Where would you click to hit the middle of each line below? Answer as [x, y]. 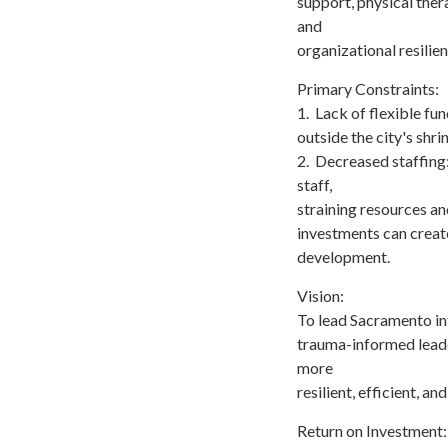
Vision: [320, 295]
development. [343, 256]
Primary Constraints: [368, 88]
